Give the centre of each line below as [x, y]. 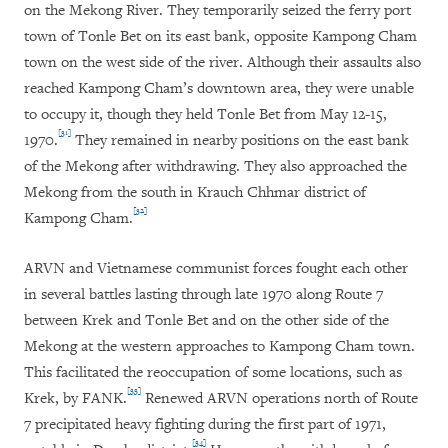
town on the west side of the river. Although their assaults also [222, 63]
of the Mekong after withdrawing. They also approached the [215, 167]
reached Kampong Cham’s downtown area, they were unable [219, 89]
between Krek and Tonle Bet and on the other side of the [206, 321]
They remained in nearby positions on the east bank [240, 141]
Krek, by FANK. [75, 399]
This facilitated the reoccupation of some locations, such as [213, 373]
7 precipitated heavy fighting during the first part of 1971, [205, 425]
